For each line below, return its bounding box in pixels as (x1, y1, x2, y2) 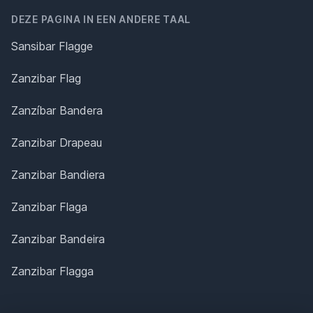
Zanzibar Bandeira (11, 232, 105, 246)
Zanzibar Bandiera (11, 168, 105, 182)
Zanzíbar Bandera (11, 103, 103, 117)
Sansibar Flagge (11, 39, 93, 53)
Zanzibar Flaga (11, 200, 87, 214)
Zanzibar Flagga (11, 264, 94, 278)
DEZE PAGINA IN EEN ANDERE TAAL (11, 13, 191, 25)
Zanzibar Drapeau (11, 136, 102, 150)
